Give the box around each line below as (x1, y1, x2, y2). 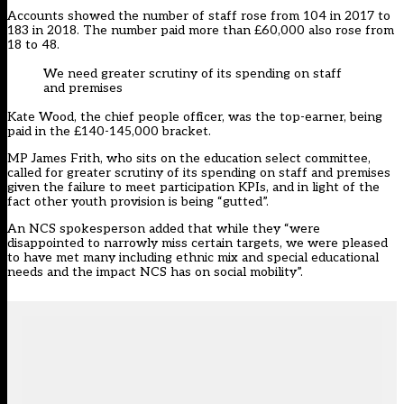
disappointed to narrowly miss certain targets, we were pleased (7, 234, 388, 251)
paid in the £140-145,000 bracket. (7, 123, 211, 139)
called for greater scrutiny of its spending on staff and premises (7, 164, 390, 180)
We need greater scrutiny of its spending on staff (43, 65, 342, 81)
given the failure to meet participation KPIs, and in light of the (7, 179, 380, 195)
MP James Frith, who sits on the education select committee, (7, 150, 371, 166)
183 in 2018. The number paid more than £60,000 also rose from (7, 22, 394, 38)
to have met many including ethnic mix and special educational (7, 249, 379, 265)
